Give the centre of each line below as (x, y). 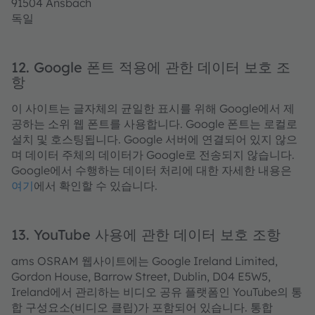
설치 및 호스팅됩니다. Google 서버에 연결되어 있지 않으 (154, 139)
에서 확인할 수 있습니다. (96, 186)
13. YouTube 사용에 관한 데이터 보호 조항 (146, 234)
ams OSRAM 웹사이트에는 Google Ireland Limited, (144, 261)
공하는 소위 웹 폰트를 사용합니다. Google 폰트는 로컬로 (154, 124)
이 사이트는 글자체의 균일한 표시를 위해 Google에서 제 (153, 108)
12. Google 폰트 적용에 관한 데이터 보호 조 (151, 67)
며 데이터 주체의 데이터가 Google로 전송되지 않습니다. (153, 155)
